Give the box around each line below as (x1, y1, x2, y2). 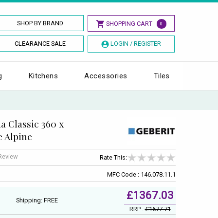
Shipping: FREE (16, 196, 58, 204)
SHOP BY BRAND (17, 19, 64, 27)
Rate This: (100, 154, 127, 162)
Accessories (84, 71, 127, 80)
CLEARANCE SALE (15, 40, 66, 47)
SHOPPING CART (106, 20, 152, 27)
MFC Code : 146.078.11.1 (107, 170, 176, 178)
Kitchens (28, 71, 58, 80)
